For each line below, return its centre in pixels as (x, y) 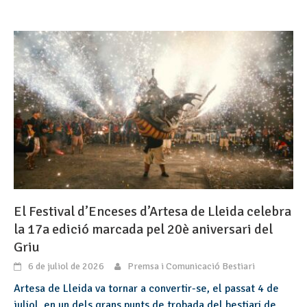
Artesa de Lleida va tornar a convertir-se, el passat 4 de (146, 288)
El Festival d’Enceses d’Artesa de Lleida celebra (152, 211)
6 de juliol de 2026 (66, 266)
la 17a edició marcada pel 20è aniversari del (143, 229)
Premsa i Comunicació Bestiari (191, 266)
